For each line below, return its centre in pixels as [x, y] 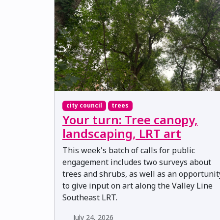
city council [84, 106]
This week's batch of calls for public [129, 150]
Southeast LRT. [90, 197]
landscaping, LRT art [122, 133]
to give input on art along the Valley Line [137, 185]
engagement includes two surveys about [137, 162]
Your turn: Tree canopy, [130, 119]
